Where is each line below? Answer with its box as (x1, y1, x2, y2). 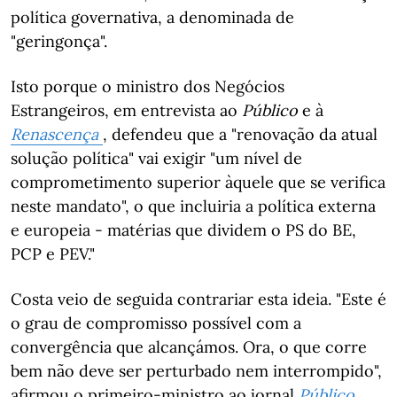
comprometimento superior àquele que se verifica (11, 172, 385, 192)
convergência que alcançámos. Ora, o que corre (11, 337, 367, 357)
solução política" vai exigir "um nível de (11, 148, 302, 168)
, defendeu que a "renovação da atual (103, 124, 378, 144)
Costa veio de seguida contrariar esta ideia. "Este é (11, 289, 386, 309)
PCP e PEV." (11, 244, 95, 264)
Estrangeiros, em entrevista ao (11, 100, 242, 121)
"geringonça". (11, 31, 107, 51)
